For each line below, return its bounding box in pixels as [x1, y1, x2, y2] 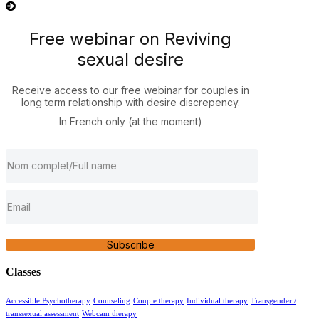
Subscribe [106, 238, 155, 251]
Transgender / [251, 297, 296, 305]
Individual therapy [187, 297, 248, 305]
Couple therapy [133, 297, 184, 305]
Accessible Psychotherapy [6, 297, 90, 305]
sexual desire [77, 48, 184, 70]
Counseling [93, 297, 130, 305]
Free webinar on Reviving [29, 28, 231, 49]
